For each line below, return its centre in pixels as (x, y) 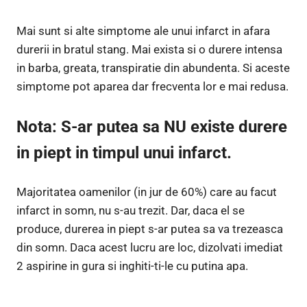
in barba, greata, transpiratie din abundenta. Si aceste (153, 68)
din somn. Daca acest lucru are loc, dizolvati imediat (150, 248)
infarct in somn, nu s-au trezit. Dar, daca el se (131, 211)
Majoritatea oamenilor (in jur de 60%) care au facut (147, 192)
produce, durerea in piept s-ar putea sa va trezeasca (150, 229)
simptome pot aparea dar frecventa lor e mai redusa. (152, 87)
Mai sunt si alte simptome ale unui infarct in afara (143, 31)
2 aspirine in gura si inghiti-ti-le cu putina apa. (132, 266)
